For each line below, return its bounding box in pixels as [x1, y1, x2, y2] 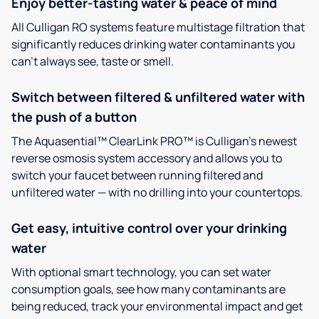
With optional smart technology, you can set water [11, 263, 271, 280]
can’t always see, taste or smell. [11, 53, 174, 69]
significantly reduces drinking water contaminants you [11, 36, 296, 52]
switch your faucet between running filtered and [11, 167, 263, 183]
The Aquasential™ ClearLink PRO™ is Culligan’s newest [11, 132, 297, 149]
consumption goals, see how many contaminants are [11, 281, 286, 297]
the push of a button [11, 108, 137, 125]
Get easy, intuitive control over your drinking [11, 219, 287, 236]
